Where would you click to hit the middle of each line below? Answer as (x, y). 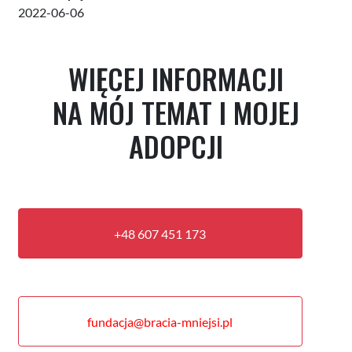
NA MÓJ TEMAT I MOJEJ (176, 112)
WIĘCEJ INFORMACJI (176, 78)
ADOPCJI (176, 145)
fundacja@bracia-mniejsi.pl (160, 321)
